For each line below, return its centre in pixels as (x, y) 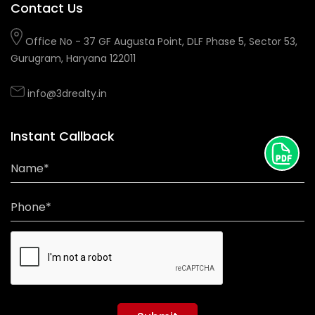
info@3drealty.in (66, 94)
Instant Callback (63, 136)
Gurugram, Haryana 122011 (73, 58)
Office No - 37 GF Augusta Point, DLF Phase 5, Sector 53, (160, 41)
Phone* (31, 207)
